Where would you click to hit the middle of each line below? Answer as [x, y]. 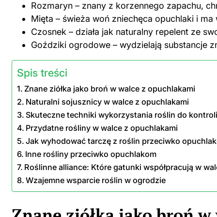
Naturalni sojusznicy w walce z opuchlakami [108, 101]
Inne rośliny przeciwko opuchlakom [91, 154]
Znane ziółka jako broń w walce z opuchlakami [110, 88]
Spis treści [42, 72]
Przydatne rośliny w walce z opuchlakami [102, 128]
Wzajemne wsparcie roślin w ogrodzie [96, 180]
